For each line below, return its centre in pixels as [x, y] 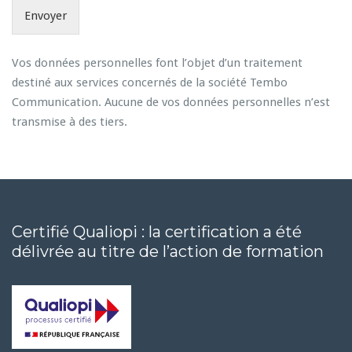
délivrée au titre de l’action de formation [168, 251]
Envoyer [46, 16]
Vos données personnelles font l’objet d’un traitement [157, 63]
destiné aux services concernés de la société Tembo [150, 82]
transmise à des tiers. [70, 122]
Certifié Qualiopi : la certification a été [157, 232]
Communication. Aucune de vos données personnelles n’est [171, 102]
